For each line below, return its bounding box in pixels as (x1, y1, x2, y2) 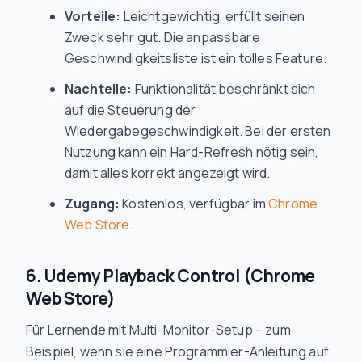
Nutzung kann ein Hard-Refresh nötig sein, (65, 143, 319, 161)
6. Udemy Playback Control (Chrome (26, 264, 316, 287)
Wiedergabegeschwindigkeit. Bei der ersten (65, 122, 331, 140)
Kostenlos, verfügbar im (120, 195, 269, 213)
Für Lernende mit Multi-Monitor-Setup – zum (26, 321, 291, 339)
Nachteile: (65, 80, 133, 98)
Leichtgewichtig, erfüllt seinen (120, 7, 305, 25)
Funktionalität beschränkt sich (132, 80, 316, 98)
